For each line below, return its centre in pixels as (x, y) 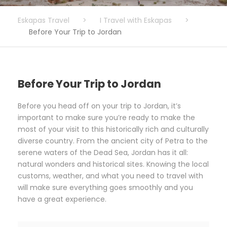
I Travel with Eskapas (136, 20)
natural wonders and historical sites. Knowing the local (113, 164)
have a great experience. (62, 199)
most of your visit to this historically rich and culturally (113, 129)
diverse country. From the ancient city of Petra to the (113, 141)
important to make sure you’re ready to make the (106, 117)
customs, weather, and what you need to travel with (110, 176)
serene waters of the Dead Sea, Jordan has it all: (103, 152)
